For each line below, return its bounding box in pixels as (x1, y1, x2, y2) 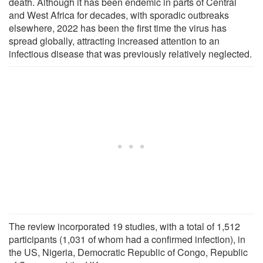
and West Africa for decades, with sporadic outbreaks (9, 8, 229, 22)
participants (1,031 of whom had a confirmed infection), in (9, 232, 245, 246)
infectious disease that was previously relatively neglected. (9, 46, 252, 60)
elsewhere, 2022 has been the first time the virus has (9, 21, 227, 35)
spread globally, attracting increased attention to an (9, 33, 220, 48)
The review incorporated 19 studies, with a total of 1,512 (9, 219, 240, 233)
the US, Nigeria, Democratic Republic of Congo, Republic (9, 245, 248, 259)
